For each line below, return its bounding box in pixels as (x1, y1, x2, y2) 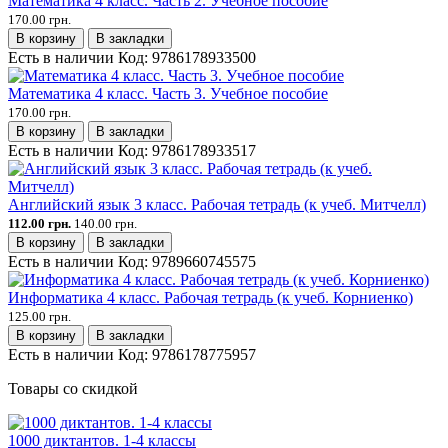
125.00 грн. (8, 308, 71, 324)
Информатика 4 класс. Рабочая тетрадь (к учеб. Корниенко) (8, 288, 413, 306)
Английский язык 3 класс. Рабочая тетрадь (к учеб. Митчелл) (8, 195, 426, 213)
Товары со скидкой (8, 379, 138, 397)
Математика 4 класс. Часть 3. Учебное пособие (8, 84, 328, 102)
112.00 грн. (8, 215, 71, 231)
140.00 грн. (74, 215, 137, 231)
